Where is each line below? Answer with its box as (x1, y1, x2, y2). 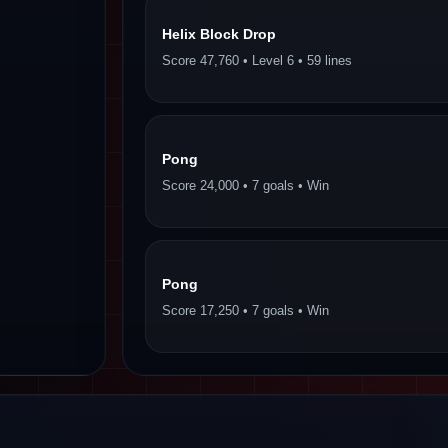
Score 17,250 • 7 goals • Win (161, 302, 329, 318)
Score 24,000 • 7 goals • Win (161, 177, 329, 193)
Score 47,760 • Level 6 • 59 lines (161, 52, 352, 68)
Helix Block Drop (161, 25, 276, 42)
